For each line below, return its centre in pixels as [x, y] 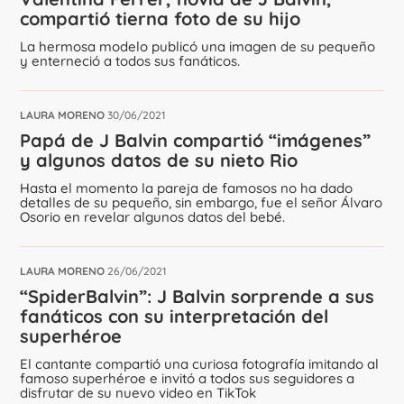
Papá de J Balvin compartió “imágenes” [196, 140]
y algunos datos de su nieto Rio [159, 160]
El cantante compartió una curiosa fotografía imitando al [200, 363]
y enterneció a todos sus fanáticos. [130, 60]
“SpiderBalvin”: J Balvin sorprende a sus [197, 296]
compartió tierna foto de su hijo [161, 18]
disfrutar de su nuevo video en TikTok [138, 392]
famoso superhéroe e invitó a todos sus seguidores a [188, 378]
